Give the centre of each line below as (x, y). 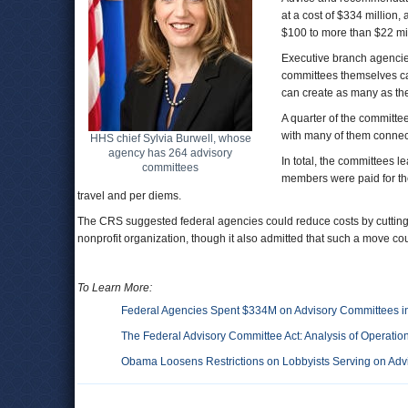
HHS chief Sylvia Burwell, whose (170, 138)
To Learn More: (115, 288)
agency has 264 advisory (170, 153)
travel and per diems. (129, 196)
